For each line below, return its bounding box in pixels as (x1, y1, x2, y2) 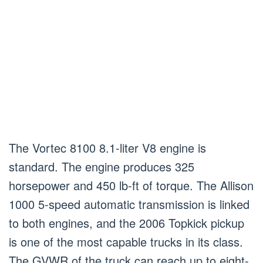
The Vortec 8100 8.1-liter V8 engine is (9, 139, 206, 156)
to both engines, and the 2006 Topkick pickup (9, 214, 244, 231)
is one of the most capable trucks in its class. (9, 232, 243, 250)
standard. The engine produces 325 (9, 157, 194, 175)
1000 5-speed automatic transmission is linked (9, 195, 249, 213)
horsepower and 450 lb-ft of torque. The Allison (9, 176, 254, 194)
